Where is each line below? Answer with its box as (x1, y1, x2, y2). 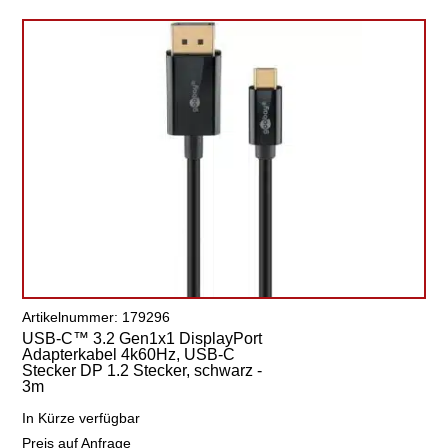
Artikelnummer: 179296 (22, 309, 171, 325)
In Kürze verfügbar (22, 410, 141, 426)
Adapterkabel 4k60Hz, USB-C (22, 346, 236, 363)
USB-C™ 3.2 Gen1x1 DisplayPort (22, 330, 263, 347)
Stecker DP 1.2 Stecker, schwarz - (22, 362, 263, 379)
